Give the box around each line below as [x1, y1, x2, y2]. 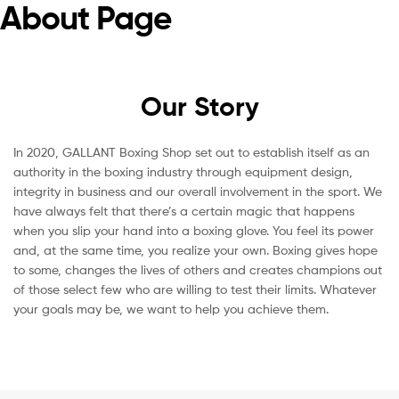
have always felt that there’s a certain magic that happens [13, 203, 354, 218]
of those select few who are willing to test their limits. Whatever [13, 281, 377, 297]
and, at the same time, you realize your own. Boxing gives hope [13, 242, 378, 257]
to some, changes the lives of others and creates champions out [13, 262, 382, 277]
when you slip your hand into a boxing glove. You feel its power [13, 223, 374, 238]
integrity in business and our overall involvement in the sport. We [13, 183, 382, 199]
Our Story [140, 90, 259, 123]
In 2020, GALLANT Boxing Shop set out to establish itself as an [13, 144, 370, 159]
